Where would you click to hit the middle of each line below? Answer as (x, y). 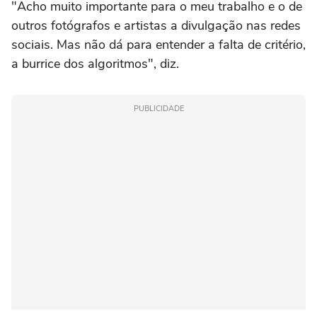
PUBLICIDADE (158, 109)
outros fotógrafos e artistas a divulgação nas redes (156, 26)
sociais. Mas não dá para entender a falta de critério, (158, 45)
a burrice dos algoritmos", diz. (95, 64)
